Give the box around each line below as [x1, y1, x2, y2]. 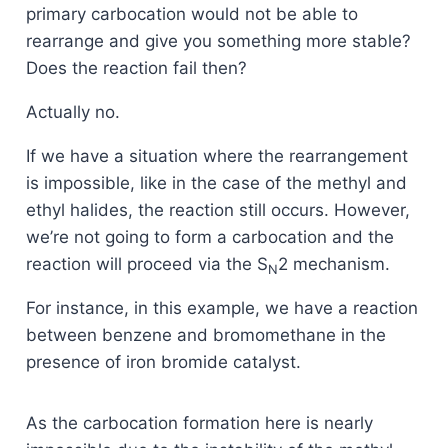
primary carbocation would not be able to [25, 4, 358, 25]
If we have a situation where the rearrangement [25, 146, 408, 167]
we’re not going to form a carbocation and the [25, 227, 394, 248]
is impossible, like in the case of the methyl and [25, 173, 407, 194]
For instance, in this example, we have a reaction [25, 298, 418, 319]
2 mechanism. [277, 254, 390, 275]
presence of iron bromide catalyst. [25, 352, 301, 373]
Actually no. [25, 102, 120, 123]
